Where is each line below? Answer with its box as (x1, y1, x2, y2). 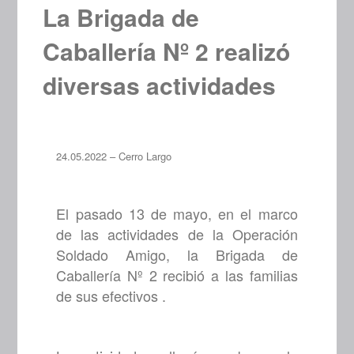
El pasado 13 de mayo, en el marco (56, 203, 298, 224)
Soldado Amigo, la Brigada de (56, 244, 298, 265)
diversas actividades (43, 68, 277, 103)
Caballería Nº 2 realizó (43, 34, 291, 69)
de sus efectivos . (56, 285, 167, 307)
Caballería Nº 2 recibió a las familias (56, 265, 298, 286)
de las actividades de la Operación (56, 224, 298, 245)
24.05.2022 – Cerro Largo (56, 149, 172, 164)
